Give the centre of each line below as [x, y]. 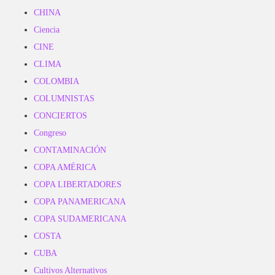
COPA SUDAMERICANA [80, 219]
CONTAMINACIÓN [70, 150]
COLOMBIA [56, 81]
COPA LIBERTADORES [78, 184]
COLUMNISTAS [64, 99]
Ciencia [47, 30]
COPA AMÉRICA [65, 167]
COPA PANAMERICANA [80, 202]
